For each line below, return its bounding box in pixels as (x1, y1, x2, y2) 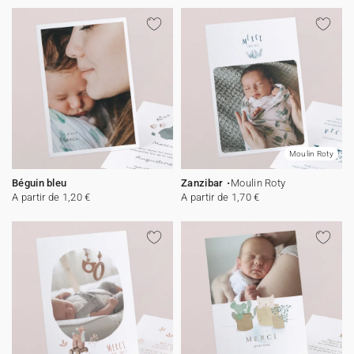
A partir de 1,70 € (181, 191, 260, 203)
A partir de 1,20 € (12, 191, 91, 203)
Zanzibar (181, 177, 224, 189)
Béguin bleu (12, 177, 67, 189)
